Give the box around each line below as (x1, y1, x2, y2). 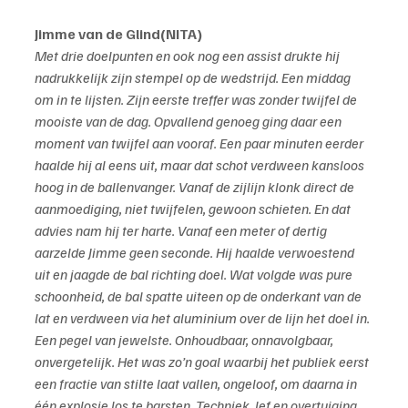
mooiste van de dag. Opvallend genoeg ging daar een (35, 112, 344, 131)
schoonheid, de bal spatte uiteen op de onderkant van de (35, 287, 364, 306)
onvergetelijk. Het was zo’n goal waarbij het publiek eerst (35, 352, 372, 372)
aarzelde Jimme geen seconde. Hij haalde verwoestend (35, 243, 357, 262)
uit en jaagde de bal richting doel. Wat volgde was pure (35, 265, 355, 284)
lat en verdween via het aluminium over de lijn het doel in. (35, 309, 372, 328)
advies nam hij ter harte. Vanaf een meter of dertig (35, 221, 330, 240)
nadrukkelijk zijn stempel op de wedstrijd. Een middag (35, 68, 353, 87)
